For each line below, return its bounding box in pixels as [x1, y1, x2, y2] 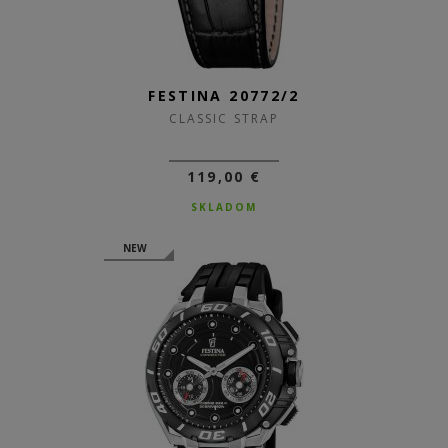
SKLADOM [191, 200, 257, 214]
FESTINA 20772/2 [148, 86, 300, 105]
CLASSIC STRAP [169, 110, 279, 127]
